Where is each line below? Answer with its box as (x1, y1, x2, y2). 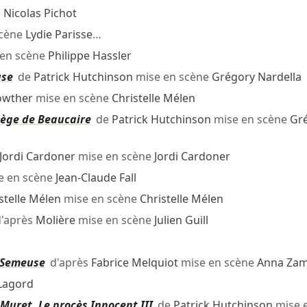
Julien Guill (153, 212, 208, 228)
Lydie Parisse (25, 27, 93, 42)
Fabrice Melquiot (90, 255, 178, 271)
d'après (45, 255, 91, 271)
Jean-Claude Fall (55, 170, 136, 186)
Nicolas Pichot (3, 5, 77, 21)
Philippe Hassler (47, 48, 132, 64)
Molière (35, 212, 75, 228)
